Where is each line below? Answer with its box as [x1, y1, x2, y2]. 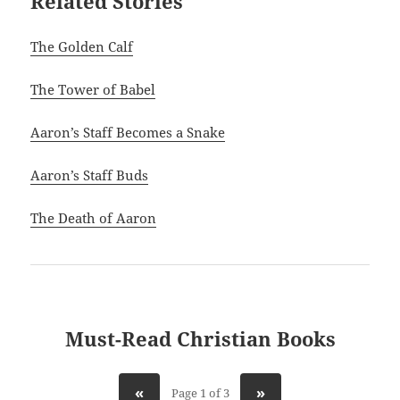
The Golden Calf [30, 37, 134, 56]
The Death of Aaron [30, 209, 157, 228]
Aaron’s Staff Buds [30, 166, 149, 185]
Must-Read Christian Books [64, 325, 336, 353]
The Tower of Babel [30, 80, 156, 99]
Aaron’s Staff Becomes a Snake [30, 123, 226, 142]
